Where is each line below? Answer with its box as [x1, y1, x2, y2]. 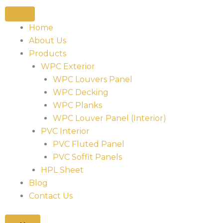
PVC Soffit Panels [52, 152, 122, 162]
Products [28, 49, 66, 58]
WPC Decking [52, 88, 109, 97]
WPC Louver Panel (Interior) [52, 113, 166, 123]
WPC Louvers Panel [52, 75, 132, 84]
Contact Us [28, 191, 73, 201]
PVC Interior [40, 126, 90, 136]
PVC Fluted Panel [52, 139, 124, 149]
